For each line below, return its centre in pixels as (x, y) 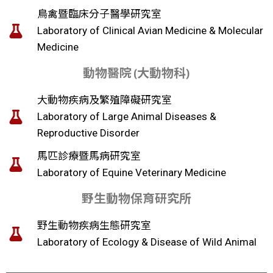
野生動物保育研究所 (136, 199)
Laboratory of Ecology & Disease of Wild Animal (147, 242)
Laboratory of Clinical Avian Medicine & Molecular (150, 30)
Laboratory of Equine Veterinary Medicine (132, 172)
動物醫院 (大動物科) (136, 74)
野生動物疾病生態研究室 (94, 225)
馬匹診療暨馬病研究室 (89, 156)
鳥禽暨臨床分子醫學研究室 (99, 14)
